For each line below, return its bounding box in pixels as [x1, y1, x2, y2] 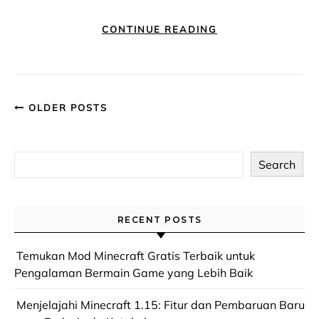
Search [258, 157, 296, 172]
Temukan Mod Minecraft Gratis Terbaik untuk [16, 249, 255, 263]
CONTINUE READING [102, 23, 217, 35]
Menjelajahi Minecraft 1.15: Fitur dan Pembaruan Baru [16, 298, 305, 312]
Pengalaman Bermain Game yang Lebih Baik [14, 266, 253, 280]
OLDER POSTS [25, 102, 108, 113]
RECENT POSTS [117, 214, 202, 225]
